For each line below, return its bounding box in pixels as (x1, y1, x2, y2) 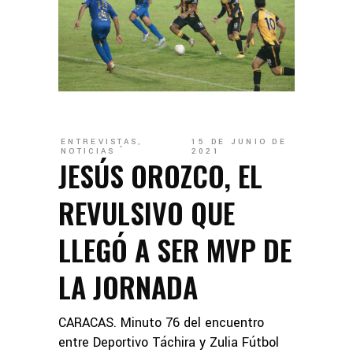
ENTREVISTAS (61, 136, 139, 148)
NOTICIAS (61, 146, 116, 158)
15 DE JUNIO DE (191, 136, 288, 148)
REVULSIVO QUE (58, 191, 235, 234)
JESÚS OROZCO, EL (58, 154, 262, 197)
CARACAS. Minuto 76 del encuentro (58, 314, 264, 333)
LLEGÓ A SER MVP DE (58, 229, 292, 271)
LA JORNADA (58, 266, 198, 308)
